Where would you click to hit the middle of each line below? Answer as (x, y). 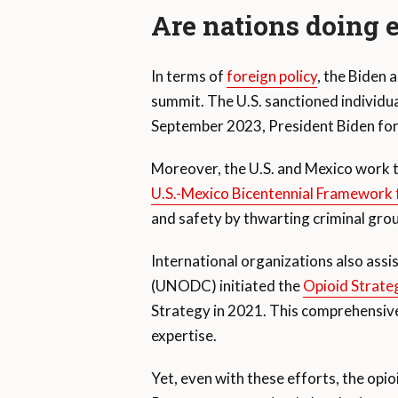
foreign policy (271, 76)
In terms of (188, 76)
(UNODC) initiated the (227, 286)
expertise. (183, 336)
